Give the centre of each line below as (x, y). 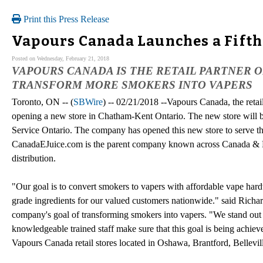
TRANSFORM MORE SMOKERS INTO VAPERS (132, 85)
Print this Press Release (65, 19)
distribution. (34, 158)
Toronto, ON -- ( (43, 102)
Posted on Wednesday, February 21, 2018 (60, 58)
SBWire (88, 102)
